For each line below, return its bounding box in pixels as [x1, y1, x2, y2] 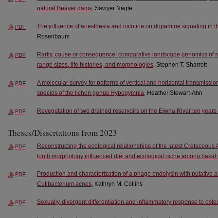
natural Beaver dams [37, 4, 92, 12]
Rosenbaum [37, 33, 70, 40]
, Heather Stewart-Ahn [144, 89, 202, 96]
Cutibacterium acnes [37, 181, 91, 188]
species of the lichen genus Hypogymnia [37, 89, 144, 96]
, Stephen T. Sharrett [153, 61, 207, 68]
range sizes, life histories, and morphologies [37, 61, 153, 68]
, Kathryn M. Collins [91, 181, 143, 188]
